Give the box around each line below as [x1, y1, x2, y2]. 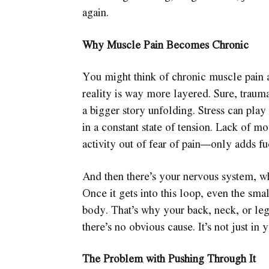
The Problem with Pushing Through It [82, 250, 256, 267]
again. [82, 4, 109, 20]
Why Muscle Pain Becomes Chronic [82, 36, 249, 52]
